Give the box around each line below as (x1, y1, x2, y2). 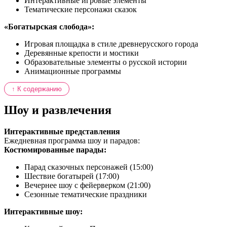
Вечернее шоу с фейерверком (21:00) (24, 180, 150, 190)
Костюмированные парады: (4, 145, 106, 154)
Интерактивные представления (4, 127, 120, 136)
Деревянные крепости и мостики (24, 48, 139, 57)
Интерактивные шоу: (4, 207, 83, 216)
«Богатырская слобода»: (4, 22, 94, 31)
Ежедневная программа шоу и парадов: (4, 136, 140, 145)
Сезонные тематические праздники (24, 190, 147, 199)
